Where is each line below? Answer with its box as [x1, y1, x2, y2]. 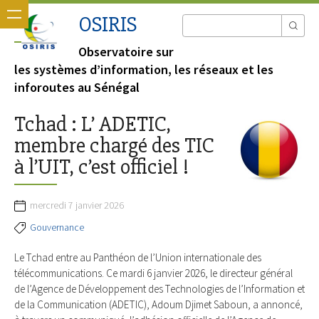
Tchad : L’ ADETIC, [14, 111, 171, 138]
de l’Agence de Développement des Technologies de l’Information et [14, 281, 305, 296]
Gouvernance [30, 221, 84, 234]
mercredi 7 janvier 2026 [30, 199, 124, 211]
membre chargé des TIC [14, 132, 214, 159]
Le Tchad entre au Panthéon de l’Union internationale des [14, 250, 261, 264]
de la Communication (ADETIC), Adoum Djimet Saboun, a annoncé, [14, 297, 303, 311]
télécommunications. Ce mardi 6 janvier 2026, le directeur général [14, 266, 293, 280]
